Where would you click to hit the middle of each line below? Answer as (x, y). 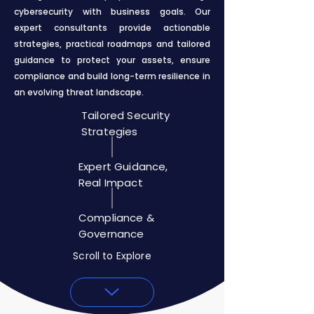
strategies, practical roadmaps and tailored (112, 44)
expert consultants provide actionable (112, 28)
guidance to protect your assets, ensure (112, 60)
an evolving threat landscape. (79, 92)
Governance (111, 234)
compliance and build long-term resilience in (112, 76)
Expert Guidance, (123, 166)
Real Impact (111, 183)
